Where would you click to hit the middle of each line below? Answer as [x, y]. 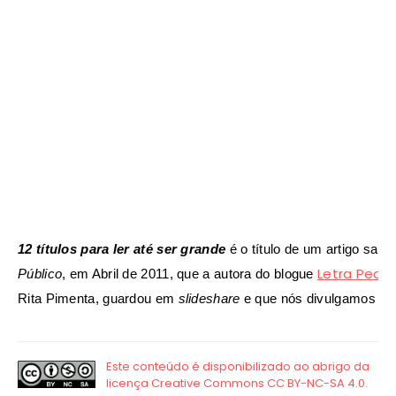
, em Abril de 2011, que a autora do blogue [188, 274]
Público [40, 274]
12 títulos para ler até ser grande [122, 249]
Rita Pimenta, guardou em [96, 299]
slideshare [209, 299]
